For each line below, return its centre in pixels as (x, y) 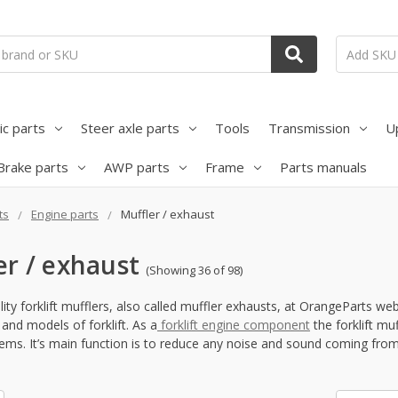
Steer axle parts (130, 127)
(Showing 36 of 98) (195, 270)
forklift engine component (233, 325)
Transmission (309, 127)
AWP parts (136, 167)
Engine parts (64, 214)
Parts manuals (323, 167)
